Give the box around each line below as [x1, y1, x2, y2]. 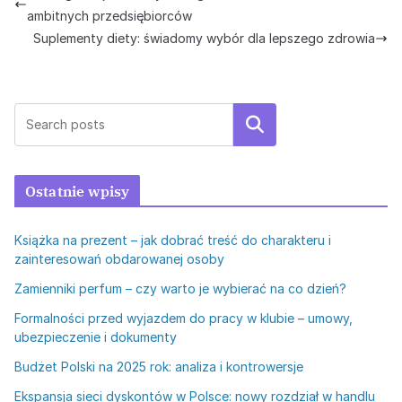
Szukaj [232, 116, 278, 134]
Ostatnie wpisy [25, 182, 130, 200]
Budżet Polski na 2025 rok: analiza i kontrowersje [14, 359, 303, 374]
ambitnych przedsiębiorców [27, 8, 192, 23]
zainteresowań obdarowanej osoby [14, 251, 224, 267]
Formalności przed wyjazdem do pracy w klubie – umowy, [14, 310, 353, 326]
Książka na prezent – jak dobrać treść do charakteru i [14, 232, 331, 248]
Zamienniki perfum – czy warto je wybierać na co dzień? [14, 281, 346, 296]
